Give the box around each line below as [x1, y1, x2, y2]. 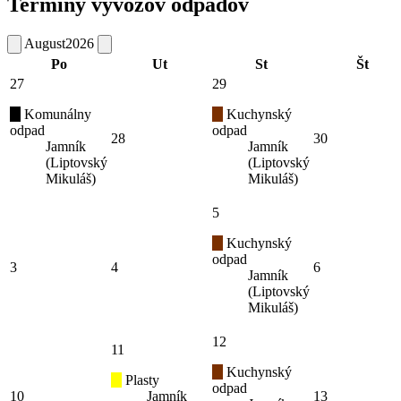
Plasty [122, 371, 159, 388]
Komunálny [21, 106, 91, 122]
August [24, 35, 65, 51]
